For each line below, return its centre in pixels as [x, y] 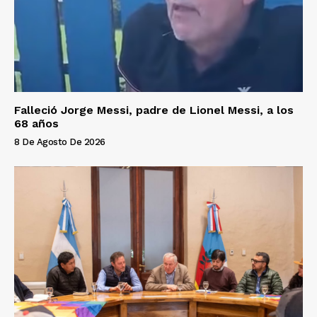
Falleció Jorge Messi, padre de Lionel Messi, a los [154, 110]
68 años [36, 123]
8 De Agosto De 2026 [60, 142]
